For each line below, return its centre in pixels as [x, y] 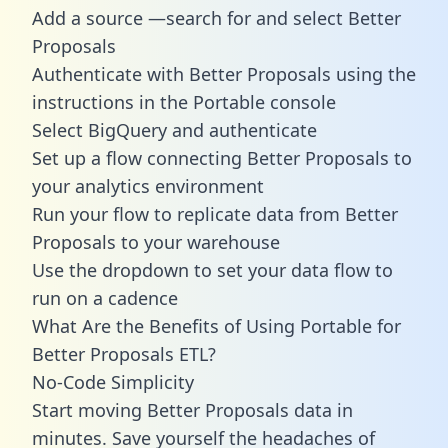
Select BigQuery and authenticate [174, 129]
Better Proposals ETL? [124, 353]
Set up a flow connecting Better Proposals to [222, 157]
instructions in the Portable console [184, 101]
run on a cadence [105, 297]
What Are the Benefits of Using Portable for [216, 325]
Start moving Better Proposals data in [192, 409]
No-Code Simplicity [113, 381]
